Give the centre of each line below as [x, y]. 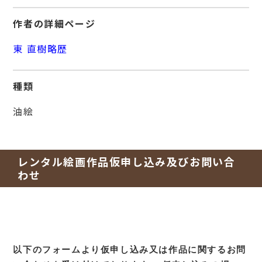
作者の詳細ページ [54, 24]
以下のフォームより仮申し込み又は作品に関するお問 [130, 249]
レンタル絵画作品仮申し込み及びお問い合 [127, 161]
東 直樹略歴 [40, 48]
